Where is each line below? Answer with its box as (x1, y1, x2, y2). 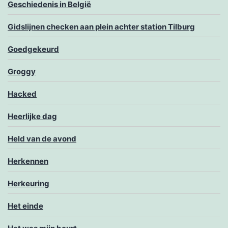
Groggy (8, 67, 36, 77)
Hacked (8, 89, 37, 99)
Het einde (8, 201, 43, 211)
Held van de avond (8, 134, 76, 144)
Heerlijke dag (8, 111, 57, 122)
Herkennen (8, 156, 48, 166)
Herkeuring (8, 179, 49, 189)
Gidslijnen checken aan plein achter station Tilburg (8, 22, 195, 32)
